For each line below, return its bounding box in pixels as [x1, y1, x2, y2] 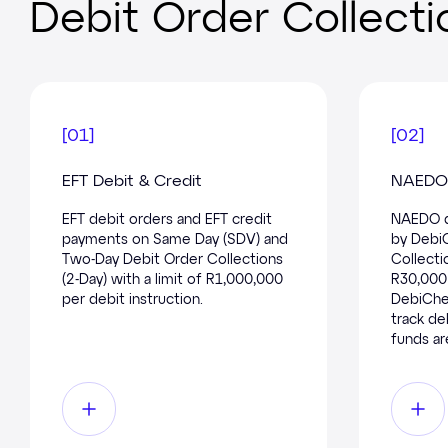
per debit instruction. [62, 292, 203, 307]
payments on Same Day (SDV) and [62, 232, 288, 247]
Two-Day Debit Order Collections [62, 252, 283, 267]
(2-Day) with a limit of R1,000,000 [62, 272, 283, 287]
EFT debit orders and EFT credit [62, 212, 272, 227]
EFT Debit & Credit [62, 173, 202, 190]
